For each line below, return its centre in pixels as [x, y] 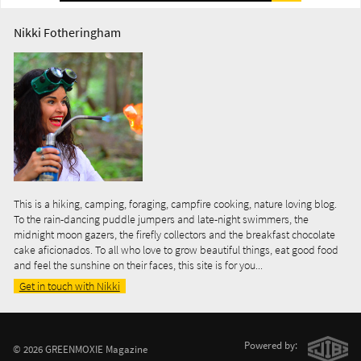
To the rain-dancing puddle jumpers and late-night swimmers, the [161, 220]
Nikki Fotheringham [67, 33]
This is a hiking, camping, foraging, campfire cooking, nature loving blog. [175, 204]
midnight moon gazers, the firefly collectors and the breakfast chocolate [174, 235]
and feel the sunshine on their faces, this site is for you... [138, 266]
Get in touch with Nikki [69, 286]
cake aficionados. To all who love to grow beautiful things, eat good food [176, 250]
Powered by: [271, 345]
